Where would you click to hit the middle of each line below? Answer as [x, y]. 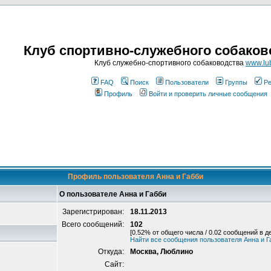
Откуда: [112, 252]
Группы [236, 82]
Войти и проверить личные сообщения [208, 94]
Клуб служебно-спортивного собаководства [170, 63]
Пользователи [187, 82]
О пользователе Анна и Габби [113, 194]
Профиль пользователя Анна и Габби [135, 177]
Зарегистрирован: [94, 212]
